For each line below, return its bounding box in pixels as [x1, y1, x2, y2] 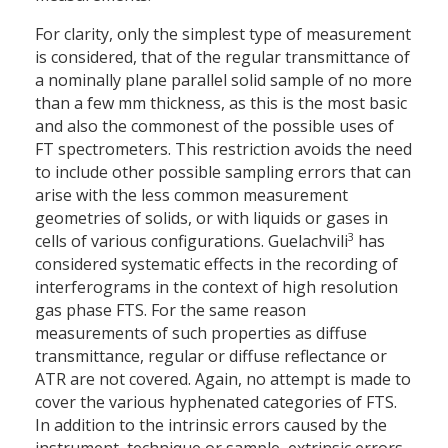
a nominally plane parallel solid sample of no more [35, 69, 412, 92]
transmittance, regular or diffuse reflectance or [35, 345, 387, 368]
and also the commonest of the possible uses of [35, 115, 394, 138]
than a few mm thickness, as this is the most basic [35, 92, 407, 115]
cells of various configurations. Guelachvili [35, 230, 348, 253]
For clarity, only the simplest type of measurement [35, 23, 411, 46]
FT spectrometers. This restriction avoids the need [35, 138, 412, 161]
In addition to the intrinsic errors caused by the [35, 414, 387, 437]
